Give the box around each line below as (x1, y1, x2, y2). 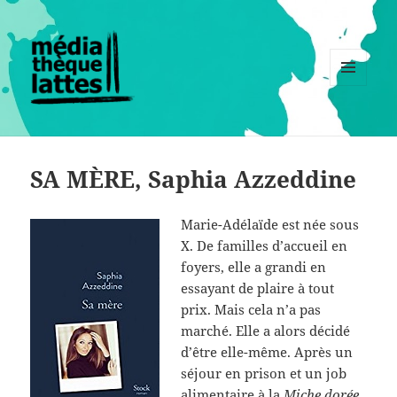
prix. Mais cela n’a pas (181, 300, 322, 319)
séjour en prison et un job (181, 364, 347, 383)
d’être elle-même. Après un (181, 343, 354, 362)
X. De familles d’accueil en (181, 237, 348, 255)
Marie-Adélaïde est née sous (181, 215, 360, 234)
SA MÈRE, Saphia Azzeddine (30, 163, 357, 196)
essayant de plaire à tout (181, 279, 335, 298)
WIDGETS (330, 115, 380, 131)
